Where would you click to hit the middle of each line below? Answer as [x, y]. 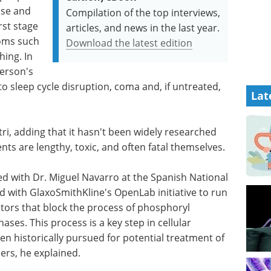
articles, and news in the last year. [143, 28]
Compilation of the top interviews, [143, 12]
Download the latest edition [129, 43]
